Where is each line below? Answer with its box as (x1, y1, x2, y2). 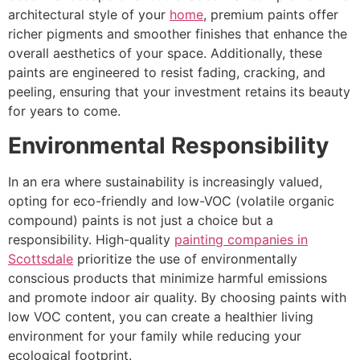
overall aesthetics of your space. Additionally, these (8, 45, 322, 62)
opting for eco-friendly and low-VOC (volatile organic (8, 192, 334, 209)
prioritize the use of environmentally (73, 250, 297, 267)
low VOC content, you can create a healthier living (8, 308, 313, 325)
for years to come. (8, 103, 121, 120)
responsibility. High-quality (8, 231, 174, 247)
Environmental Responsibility (8, 131, 329, 159)
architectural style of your (8, 6, 170, 23)
